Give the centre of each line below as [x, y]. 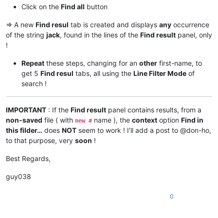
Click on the [41, 7]
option [169, 120]
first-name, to [180, 63]
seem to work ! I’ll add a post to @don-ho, [144, 130]
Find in [192, 120]
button [96, 7]
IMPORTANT [26, 110]
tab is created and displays [114, 25]
